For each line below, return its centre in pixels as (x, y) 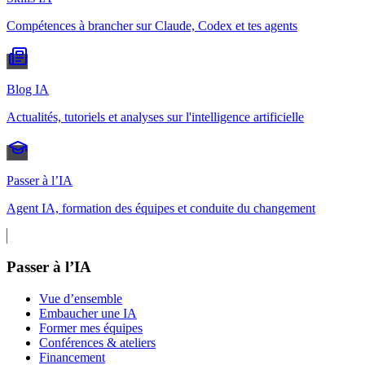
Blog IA (28, 89)
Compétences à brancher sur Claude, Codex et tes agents (152, 25)
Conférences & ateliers (97, 343)
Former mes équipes (91, 328)
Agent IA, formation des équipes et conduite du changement (161, 208)
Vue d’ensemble (81, 299)
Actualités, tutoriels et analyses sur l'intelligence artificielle (155, 117)
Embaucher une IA (88, 314)
